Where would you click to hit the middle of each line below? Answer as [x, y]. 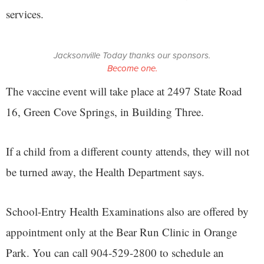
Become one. [132, 68]
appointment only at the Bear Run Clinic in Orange [121, 232]
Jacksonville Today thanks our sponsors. [132, 55]
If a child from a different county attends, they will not [128, 151]
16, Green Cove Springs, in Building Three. [105, 111]
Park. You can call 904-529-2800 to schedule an [115, 252]
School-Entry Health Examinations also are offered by [127, 211]
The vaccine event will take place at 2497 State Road [124, 91]
